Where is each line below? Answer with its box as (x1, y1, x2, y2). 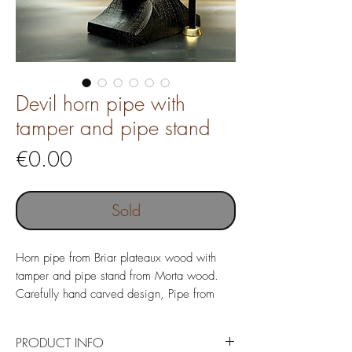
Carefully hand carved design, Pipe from (16, 285, 214, 302)
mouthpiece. (16, 321, 75, 338)
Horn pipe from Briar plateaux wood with (16, 249, 216, 266)
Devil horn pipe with (16, 90, 185, 117)
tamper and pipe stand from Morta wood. (16, 267, 218, 284)
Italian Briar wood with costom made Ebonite (16, 303, 234, 320)
